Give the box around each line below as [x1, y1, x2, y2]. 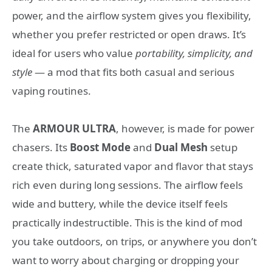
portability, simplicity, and [135, 46, 253, 60]
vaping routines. [12, 83, 91, 98]
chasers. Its [12, 140, 70, 155]
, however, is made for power [116, 121, 254, 136]
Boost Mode [70, 140, 131, 155]
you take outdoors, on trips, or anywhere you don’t [12, 234, 257, 249]
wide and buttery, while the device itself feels [12, 197, 228, 211]
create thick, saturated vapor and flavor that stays [12, 159, 253, 174]
